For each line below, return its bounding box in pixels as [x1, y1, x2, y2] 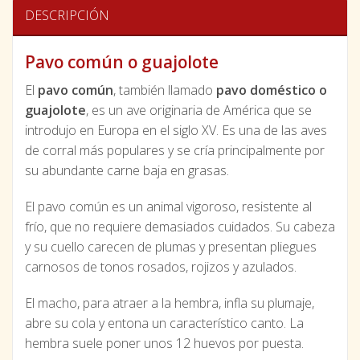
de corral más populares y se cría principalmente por [25, 141, 325, 160]
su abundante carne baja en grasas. [25, 162, 229, 180]
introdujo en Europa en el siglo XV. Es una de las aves [25, 121, 327, 140]
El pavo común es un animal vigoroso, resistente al [25, 198, 312, 216]
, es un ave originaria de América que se [86, 101, 312, 120]
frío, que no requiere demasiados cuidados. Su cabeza [25, 218, 335, 236]
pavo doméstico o [216, 81, 327, 100]
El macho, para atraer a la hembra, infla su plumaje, [25, 294, 314, 313]
